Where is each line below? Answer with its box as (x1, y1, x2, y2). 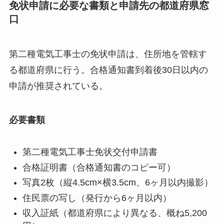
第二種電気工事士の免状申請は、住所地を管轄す (8, 48, 207, 59)
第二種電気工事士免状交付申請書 (22, 147, 157, 157)
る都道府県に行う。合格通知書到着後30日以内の (8, 64, 208, 75)
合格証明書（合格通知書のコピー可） (22, 162, 175, 172)
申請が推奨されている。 (8, 80, 108, 91)
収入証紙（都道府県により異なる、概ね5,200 (22, 208, 207, 218)
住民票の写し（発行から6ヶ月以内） (22, 192, 171, 203)
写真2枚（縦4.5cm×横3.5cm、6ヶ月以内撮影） (22, 177, 213, 188)
